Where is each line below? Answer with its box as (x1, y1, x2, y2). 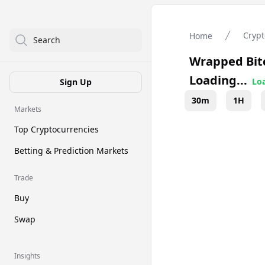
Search (33, 34, 60, 46)
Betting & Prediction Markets (14, 145, 128, 156)
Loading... (189, 72, 247, 88)
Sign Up (60, 76, 92, 88)
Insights (14, 251, 40, 261)
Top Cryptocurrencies (14, 124, 99, 135)
